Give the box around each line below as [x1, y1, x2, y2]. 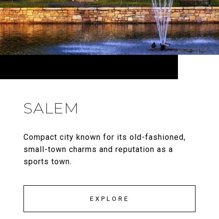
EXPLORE [89, 195, 130, 203]
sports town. [23, 157, 72, 167]
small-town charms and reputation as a [23, 145, 173, 154]
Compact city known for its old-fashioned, [23, 132, 186, 142]
